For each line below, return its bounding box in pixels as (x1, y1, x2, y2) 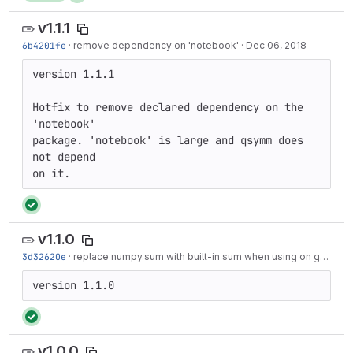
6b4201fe (22, 39, 66, 51)
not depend (32, 150, 95, 164)
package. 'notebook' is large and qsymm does (32, 133, 303, 147)
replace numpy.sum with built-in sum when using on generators (73, 251, 320, 262)
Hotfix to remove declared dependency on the (32, 100, 303, 114)
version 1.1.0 (32, 278, 114, 292)
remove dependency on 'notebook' (73, 39, 239, 51)
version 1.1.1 (32, 67, 114, 81)
